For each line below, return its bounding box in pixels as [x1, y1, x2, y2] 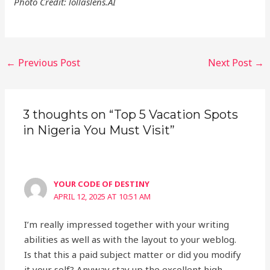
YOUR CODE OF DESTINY [54, 178, 150, 190]
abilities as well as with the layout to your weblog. [24, 233, 237, 246]
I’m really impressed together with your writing [24, 218, 230, 231]
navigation [4, 66, 49, 79]
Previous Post [16, 55, 81, 69]
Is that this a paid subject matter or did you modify [24, 248, 242, 261]
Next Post [207, 55, 254, 69]
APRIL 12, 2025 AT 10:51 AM [54, 191, 151, 202]
